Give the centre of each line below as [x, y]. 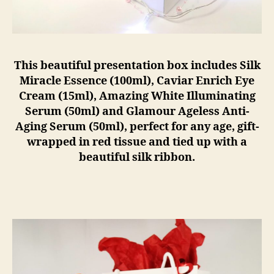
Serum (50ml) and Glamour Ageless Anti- [137, 112]
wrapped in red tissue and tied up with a [137, 142]
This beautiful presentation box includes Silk [137, 66]
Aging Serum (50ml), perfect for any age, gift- [137, 127]
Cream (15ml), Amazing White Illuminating [137, 96]
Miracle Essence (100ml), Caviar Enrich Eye [137, 81]
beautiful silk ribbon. [137, 157]
